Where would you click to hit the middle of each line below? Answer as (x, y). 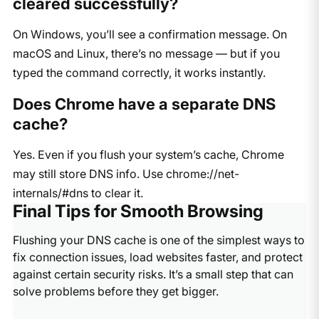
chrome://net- (202, 173)
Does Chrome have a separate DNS (144, 104)
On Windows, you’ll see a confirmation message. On (150, 34)
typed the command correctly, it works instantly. (139, 72)
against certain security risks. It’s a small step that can (153, 274)
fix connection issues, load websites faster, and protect (157, 257)
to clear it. (115, 193)
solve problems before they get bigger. (115, 291)
